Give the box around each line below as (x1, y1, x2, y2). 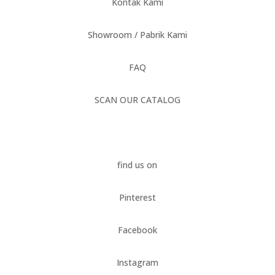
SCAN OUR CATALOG (94, 94, 180, 106)
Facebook (117, 224, 157, 236)
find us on (117, 159, 158, 171)
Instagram (116, 257, 158, 268)
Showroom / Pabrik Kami (87, 29, 187, 41)
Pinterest (118, 192, 156, 203)
